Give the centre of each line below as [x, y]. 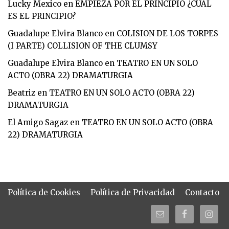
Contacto [202, 192]
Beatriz [21, 93]
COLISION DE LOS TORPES [167, 33]
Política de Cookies [44, 192]
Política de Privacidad [133, 192]
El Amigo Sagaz [38, 122]
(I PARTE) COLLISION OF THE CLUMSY [83, 46]
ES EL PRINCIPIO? [42, 16]
